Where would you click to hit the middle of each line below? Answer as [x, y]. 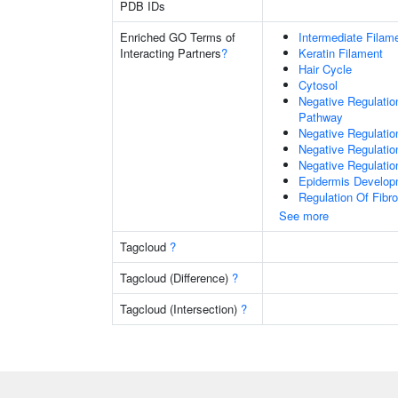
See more [304, 215]
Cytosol [318, 85]
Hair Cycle [325, 69]
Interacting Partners [171, 53]
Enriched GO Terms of [178, 37]
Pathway [321, 117]
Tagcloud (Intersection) [180, 309]
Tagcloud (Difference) [176, 278]
